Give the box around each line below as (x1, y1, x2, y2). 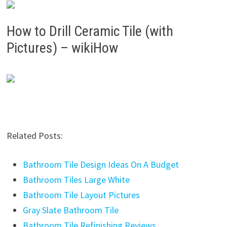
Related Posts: (6, 129, 63, 141)
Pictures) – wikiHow (6, 39, 118, 56)
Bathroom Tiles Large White (22, 173, 130, 185)
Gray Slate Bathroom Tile (22, 204, 119, 216)
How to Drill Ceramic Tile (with (6, 22, 173, 40)
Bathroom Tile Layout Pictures (22, 188, 140, 201)
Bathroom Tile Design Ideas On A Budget (22, 158, 179, 170)
